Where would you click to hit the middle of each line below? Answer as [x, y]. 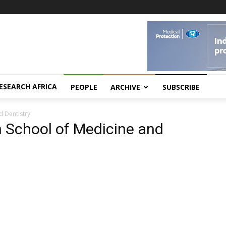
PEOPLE [84, 87]
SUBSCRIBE [181, 87]
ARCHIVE [125, 87]
